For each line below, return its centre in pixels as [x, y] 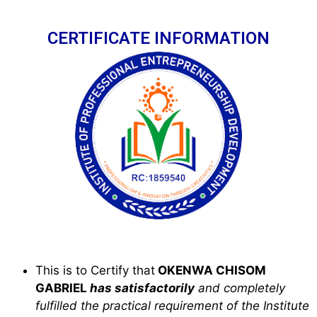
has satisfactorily [142, 288]
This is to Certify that [95, 270]
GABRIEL [63, 288]
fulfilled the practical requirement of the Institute [172, 305]
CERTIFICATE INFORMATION [158, 38]
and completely [240, 288]
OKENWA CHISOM [211, 270]
